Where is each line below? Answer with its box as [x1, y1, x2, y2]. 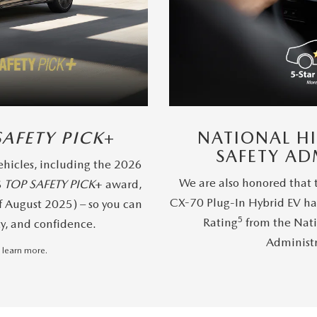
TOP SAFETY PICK [4, 177, 96, 192]
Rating [202, 215, 238, 230]
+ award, [95, 177, 143, 192]
